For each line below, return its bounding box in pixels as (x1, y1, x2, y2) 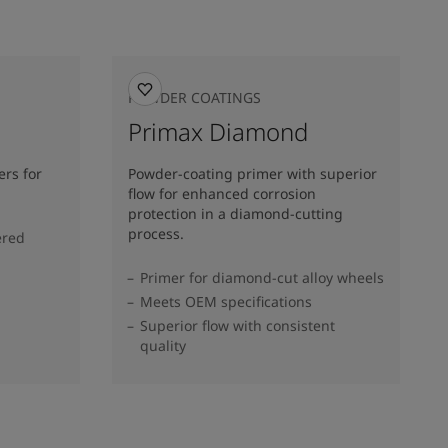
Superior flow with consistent (140, 315, 335, 335)
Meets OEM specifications (140, 291, 312, 311)
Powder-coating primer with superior (128, 163, 377, 183)
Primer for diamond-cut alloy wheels (140, 267, 384, 287)
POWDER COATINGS (128, 87, 261, 107)
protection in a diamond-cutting (128, 203, 343, 223)
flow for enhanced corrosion (128, 183, 316, 203)
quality (140, 335, 190, 355)
